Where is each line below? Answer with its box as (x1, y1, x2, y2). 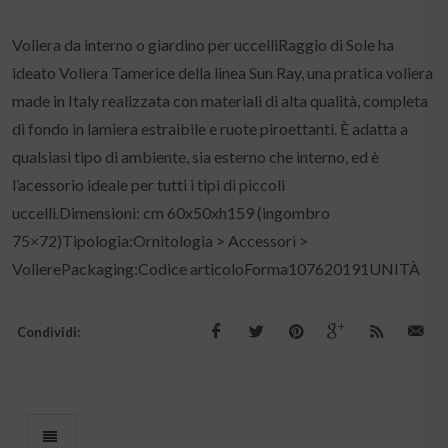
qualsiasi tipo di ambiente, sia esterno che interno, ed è (12, 147, 379, 166)
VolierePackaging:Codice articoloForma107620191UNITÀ (12, 259, 420, 278)
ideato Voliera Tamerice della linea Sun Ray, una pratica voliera (12, 63, 433, 82)
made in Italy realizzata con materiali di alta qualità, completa (12, 91, 428, 110)
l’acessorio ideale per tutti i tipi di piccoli (12, 175, 285, 194)
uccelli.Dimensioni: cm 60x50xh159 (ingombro (12, 203, 330, 222)
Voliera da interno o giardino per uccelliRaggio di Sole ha (12, 35, 394, 54)
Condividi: (17, 324, 80, 340)
